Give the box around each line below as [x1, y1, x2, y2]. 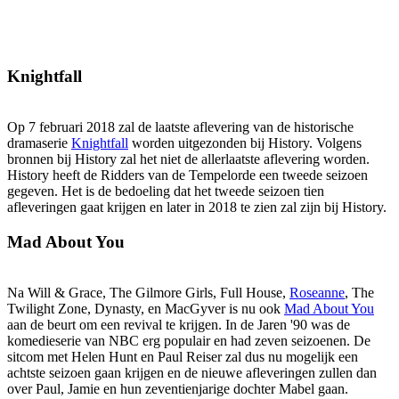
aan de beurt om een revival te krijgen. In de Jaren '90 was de [7, 316, 350, 332]
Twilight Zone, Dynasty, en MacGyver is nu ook [7, 300, 284, 316]
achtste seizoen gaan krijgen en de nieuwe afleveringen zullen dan [7, 364, 377, 380]
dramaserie [7, 135, 71, 151]
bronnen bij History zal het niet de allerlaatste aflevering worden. [7, 151, 370, 167]
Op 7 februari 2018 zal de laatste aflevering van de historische [7, 119, 354, 135]
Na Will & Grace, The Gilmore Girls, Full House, [7, 284, 289, 300]
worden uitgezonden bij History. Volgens [128, 135, 362, 151]
